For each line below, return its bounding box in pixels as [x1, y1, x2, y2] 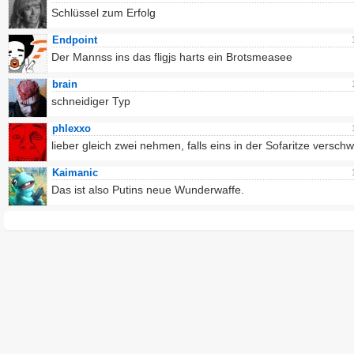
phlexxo [52, 122, 91, 134]
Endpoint [52, 34, 97, 46]
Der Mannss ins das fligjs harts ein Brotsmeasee [51, 51, 292, 63]
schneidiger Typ [51, 95, 130, 107]
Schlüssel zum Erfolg [51, 6, 156, 19]
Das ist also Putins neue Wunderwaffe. [51, 183, 244, 196]
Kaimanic [52, 167, 98, 179]
